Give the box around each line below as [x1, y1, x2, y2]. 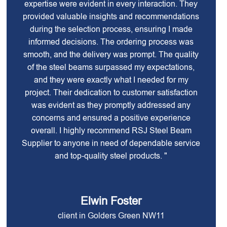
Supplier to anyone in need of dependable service [22, 139, 201, 147]
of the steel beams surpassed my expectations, [27, 63, 195, 71]
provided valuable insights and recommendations [23, 12, 200, 21]
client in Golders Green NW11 [57, 211, 165, 220]
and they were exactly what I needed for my [33, 75, 188, 84]
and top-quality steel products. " [55, 152, 168, 160]
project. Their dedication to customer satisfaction [24, 88, 198, 97]
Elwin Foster [81, 195, 142, 207]
